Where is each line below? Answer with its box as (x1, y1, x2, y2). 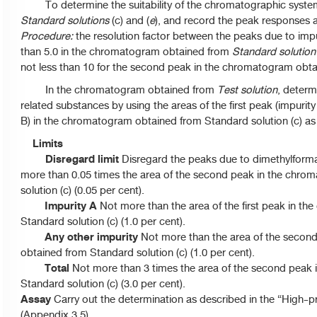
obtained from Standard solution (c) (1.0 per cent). (21, 244, 255, 261)
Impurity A (21, 197, 100, 215)
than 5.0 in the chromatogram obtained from (21, 43, 232, 60)
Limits (21, 134, 63, 153)
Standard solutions (21, 12, 109, 29)
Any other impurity (21, 228, 138, 246)
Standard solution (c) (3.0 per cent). (21, 275, 185, 292)
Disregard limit (21, 150, 122, 168)
